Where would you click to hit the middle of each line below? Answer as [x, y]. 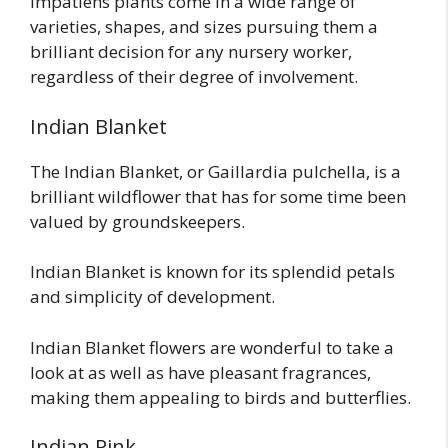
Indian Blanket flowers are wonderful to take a [212, 347]
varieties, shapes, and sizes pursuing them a [204, 27]
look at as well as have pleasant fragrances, [200, 372]
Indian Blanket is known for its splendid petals [212, 272]
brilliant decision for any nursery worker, [191, 52]
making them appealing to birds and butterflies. [220, 397]
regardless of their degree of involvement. [194, 77]
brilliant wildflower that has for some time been [218, 196]
